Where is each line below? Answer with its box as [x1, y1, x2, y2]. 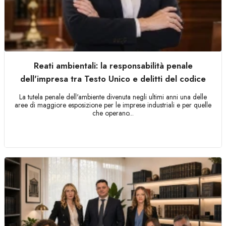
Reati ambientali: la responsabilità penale [33, 60, 193, 72]
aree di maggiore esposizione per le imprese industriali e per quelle [15, 100, 211, 110]
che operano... [92, 108, 134, 118]
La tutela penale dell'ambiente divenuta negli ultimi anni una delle [19, 92, 207, 102]
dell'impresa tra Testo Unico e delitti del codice [20, 73, 206, 85]
